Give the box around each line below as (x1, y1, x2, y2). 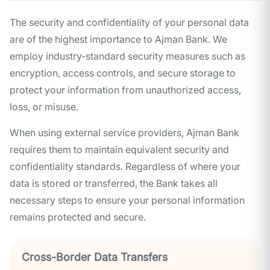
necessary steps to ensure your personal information (10, 194, 245, 207)
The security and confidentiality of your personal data (10, 16, 249, 29)
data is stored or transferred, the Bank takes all (10, 177, 218, 190)
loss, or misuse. (10, 101, 78, 113)
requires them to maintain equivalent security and (10, 143, 229, 156)
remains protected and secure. (10, 211, 146, 224)
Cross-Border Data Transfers (22, 251, 168, 264)
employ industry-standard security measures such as (10, 50, 245, 63)
